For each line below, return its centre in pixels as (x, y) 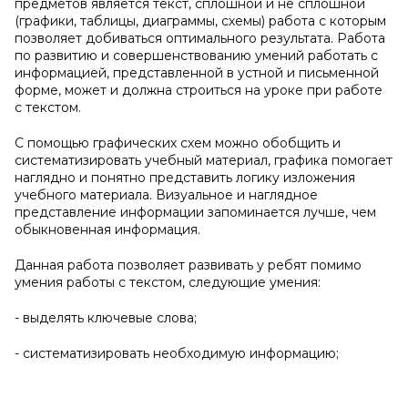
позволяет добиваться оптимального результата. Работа (200, 38)
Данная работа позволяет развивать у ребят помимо (188, 265)
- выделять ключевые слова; (106, 318)
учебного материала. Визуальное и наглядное (166, 195)
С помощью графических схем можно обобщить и (178, 143)
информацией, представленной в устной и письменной (197, 73)
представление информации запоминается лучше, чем (195, 212)
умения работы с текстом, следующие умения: (168, 282)
